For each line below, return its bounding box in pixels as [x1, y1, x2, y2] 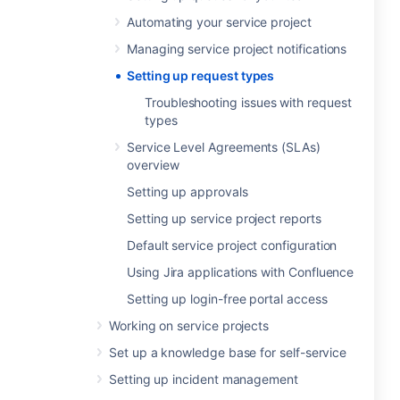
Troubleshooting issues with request [145, 95, 352, 110]
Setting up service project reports [127, 211, 321, 226]
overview [127, 157, 179, 172]
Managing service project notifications [127, 41, 347, 56]
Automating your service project [127, 14, 312, 29]
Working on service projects [109, 318, 270, 333]
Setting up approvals [127, 184, 248, 199]
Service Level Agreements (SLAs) [127, 139, 321, 154]
